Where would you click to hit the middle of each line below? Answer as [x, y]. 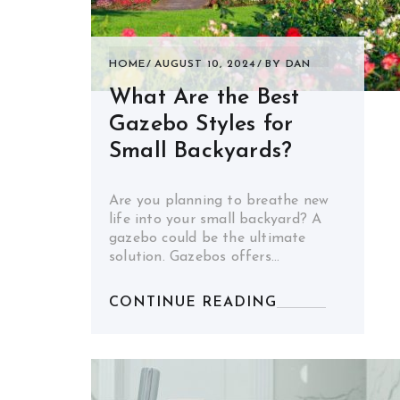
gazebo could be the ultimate [208, 238]
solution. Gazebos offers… [194, 257]
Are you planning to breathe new [219, 201]
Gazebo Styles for [201, 125]
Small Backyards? [201, 151]
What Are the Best [204, 98]
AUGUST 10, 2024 [205, 64]
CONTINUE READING [193, 303]
